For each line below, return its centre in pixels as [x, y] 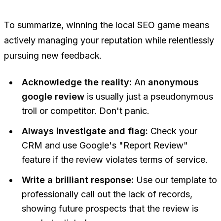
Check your [173, 131]
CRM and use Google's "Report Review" [105, 146]
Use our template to [175, 180]
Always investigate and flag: [85, 131]
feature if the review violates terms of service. [115, 160]
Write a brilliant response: [78, 180]
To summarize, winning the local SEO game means [107, 25]
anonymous [173, 82]
